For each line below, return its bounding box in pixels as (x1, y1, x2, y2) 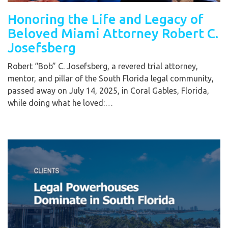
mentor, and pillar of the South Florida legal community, (8, 73, 214, 83)
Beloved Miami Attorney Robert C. (8, 25, 218, 41)
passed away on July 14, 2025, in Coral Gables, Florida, (8, 85, 209, 95)
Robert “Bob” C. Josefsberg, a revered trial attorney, (8, 61, 198, 71)
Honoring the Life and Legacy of (8, 11, 204, 26)
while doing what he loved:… (8, 98, 113, 107)
